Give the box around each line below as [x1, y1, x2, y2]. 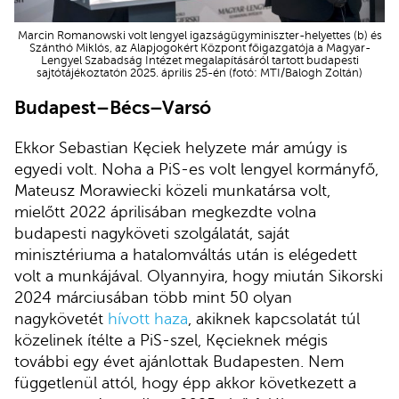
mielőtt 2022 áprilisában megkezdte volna [14, 202, 316, 221]
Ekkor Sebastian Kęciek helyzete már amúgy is [14, 138, 347, 157]
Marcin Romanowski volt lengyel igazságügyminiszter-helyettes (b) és [17, 28, 382, 42]
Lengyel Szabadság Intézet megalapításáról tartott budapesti [40, 53, 359, 67]
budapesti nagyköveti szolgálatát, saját [14, 224, 289, 242]
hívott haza [108, 309, 188, 328]
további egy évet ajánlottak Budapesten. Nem [14, 352, 344, 370]
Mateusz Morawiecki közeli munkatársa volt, [14, 181, 330, 199]
